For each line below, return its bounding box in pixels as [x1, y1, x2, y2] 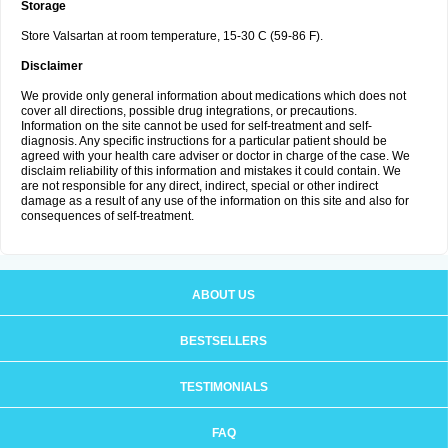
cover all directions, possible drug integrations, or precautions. [21, 104, 357, 118]
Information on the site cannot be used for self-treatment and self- [21, 119, 372, 133]
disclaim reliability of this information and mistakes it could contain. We [21, 164, 401, 178]
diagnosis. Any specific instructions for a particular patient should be [21, 134, 387, 148]
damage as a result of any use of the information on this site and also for [21, 194, 409, 208]
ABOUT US [192, 288, 255, 302]
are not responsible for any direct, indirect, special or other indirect [21, 179, 378, 193]
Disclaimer [21, 59, 83, 73]
